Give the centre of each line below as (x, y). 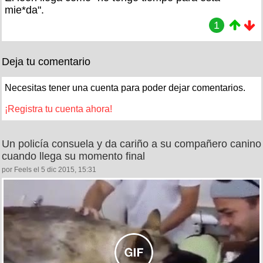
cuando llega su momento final (73, 156)
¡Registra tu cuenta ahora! (58, 109)
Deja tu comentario (46, 61)
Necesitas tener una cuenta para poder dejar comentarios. (125, 87)
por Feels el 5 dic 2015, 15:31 (49, 169)
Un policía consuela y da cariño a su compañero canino (131, 144)
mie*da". (24, 10)
